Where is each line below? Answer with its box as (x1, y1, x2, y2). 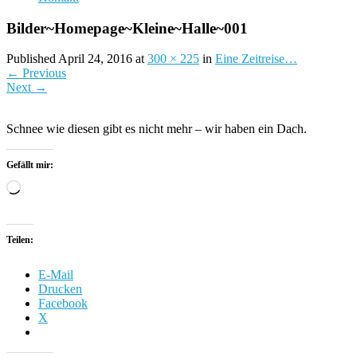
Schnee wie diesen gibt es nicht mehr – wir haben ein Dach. (6, 122, 307, 136)
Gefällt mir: (6, 159, 53, 171)
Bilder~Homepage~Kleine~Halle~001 (6, 19, 248, 37)
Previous (19, 66, 66, 80)
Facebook (38, 296, 88, 311)
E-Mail (38, 268, 73, 282)
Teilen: (6, 234, 33, 246)
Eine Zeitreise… (215, 52, 297, 66)
